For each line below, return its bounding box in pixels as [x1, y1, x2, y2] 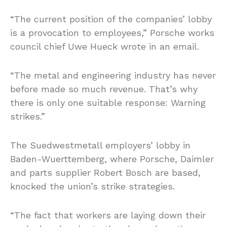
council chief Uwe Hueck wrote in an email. [10, 41, 199, 52]
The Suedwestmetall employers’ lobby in [10, 139, 191, 150]
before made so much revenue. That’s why [10, 83, 198, 94]
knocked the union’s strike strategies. [10, 180, 175, 192]
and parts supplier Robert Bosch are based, [10, 167, 201, 178]
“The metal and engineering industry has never [10, 69, 216, 81]
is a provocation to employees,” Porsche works [10, 27, 214, 38]
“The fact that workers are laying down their [10, 209, 206, 220]
